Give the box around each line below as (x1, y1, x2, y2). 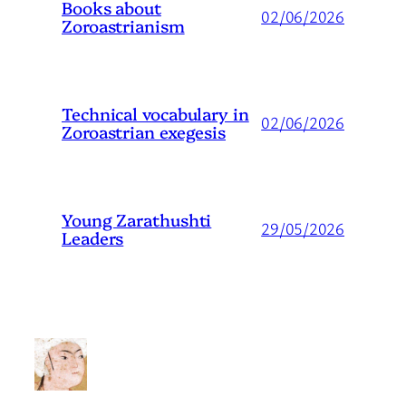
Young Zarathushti (62, 208, 212, 232)
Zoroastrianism (62, 14, 185, 38)
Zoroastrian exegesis (62, 120, 226, 144)
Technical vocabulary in (62, 101, 249, 126)
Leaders (62, 226, 124, 250)
